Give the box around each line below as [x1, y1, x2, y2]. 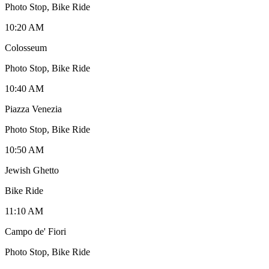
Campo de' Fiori [5, 226, 66, 237]
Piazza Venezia [5, 103, 62, 114]
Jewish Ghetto [5, 165, 59, 175]
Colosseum [5, 42, 47, 53]
